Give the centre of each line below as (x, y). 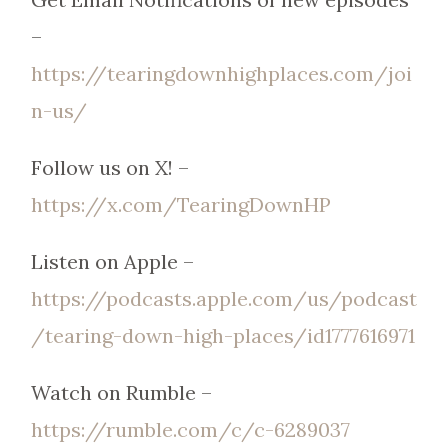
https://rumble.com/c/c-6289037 (190, 429)
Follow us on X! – (109, 167)
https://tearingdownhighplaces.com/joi (221, 73)
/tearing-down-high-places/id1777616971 (222, 335)
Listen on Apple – (112, 261)
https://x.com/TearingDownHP (180, 204)
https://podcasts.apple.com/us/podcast (223, 298)
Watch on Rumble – (121, 392)
